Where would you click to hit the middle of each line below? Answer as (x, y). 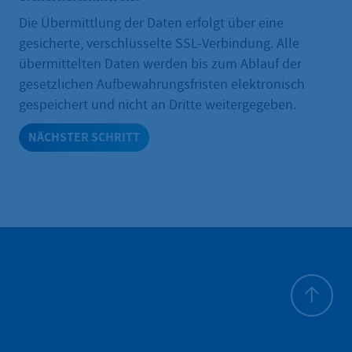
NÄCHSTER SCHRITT (84, 137)
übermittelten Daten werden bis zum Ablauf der (160, 64)
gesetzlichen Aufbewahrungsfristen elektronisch (162, 84)
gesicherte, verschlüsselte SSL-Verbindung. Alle (159, 43)
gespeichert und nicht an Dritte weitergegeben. (158, 104)
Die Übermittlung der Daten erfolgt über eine (151, 23)
